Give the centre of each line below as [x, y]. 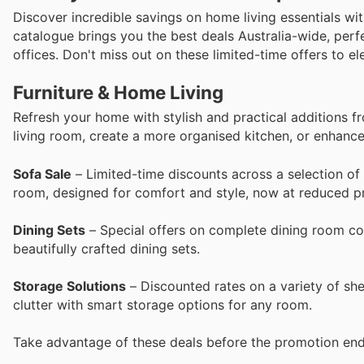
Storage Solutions [69, 286]
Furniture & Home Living [118, 93]
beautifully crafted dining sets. [106, 248]
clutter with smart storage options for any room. [162, 304]
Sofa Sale [42, 173]
